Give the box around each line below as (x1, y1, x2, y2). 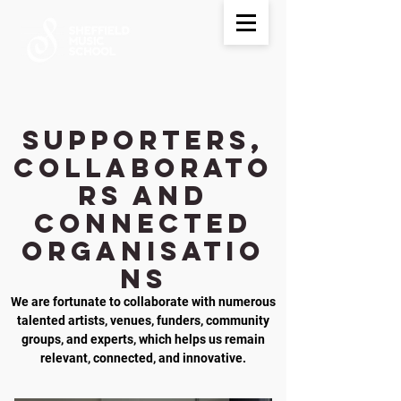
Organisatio (21, 235, 265, 268)
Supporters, (22, 124, 264, 157)
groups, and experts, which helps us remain (21, 332, 265, 346)
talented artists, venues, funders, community (17, 313, 269, 328)
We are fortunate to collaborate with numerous (11, 294, 276, 309)
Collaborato (13, 151, 273, 184)
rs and (78, 179, 209, 212)
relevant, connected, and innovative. (40, 351, 246, 365)
